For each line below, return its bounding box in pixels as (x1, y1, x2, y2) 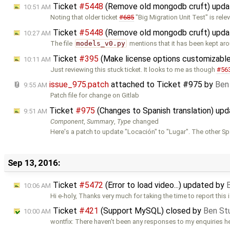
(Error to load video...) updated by (103, 180, 226, 190)
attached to (109, 80, 157, 90)
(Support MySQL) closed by (99, 206, 203, 216)
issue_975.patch (49, 80, 109, 90)
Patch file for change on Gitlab (50, 91, 140, 100)
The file (50, 40, 74, 48)
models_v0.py (76, 40, 126, 48)
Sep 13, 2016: (7, 158, 60, 168)
